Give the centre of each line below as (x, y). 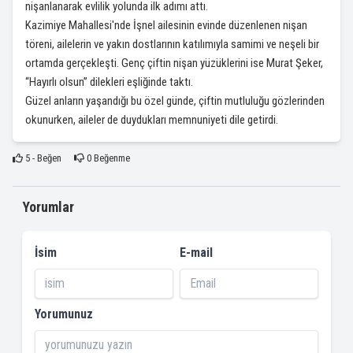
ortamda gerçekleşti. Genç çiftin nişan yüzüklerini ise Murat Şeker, (174, 63)
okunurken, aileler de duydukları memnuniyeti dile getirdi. (152, 120)
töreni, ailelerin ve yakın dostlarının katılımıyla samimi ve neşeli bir (172, 44)
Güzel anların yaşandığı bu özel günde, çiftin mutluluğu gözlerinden (175, 101)
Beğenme (110, 158)
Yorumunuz (64, 314)
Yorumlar (48, 207)
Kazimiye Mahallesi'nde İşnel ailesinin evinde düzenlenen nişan (166, 25)
